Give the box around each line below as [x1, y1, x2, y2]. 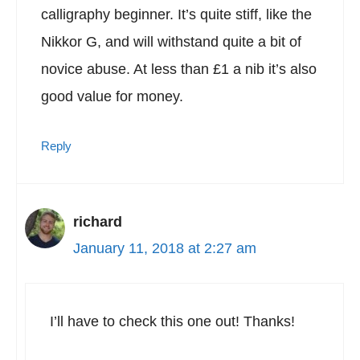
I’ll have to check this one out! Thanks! [50, 313, 295, 329]
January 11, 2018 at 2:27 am [73, 240, 256, 256]
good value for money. [41, 88, 183, 104]
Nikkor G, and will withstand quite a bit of [41, 34, 301, 50]
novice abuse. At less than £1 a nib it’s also [41, 61, 317, 77]
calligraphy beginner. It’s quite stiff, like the [41, 6, 312, 22]
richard [73, 214, 122, 230]
